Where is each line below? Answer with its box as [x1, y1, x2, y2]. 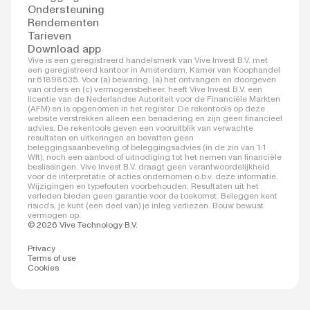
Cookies [28, 262, 59, 273]
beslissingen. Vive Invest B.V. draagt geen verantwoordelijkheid [28, 161, 270, 172]
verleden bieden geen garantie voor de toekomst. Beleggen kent [28, 190, 277, 201]
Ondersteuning [28, 2, 104, 16]
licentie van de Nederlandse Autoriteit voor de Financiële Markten [28, 93, 280, 104]
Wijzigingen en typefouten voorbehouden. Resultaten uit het [28, 181, 259, 191]
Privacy [28, 243, 55, 253]
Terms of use [28, 253, 76, 263]
